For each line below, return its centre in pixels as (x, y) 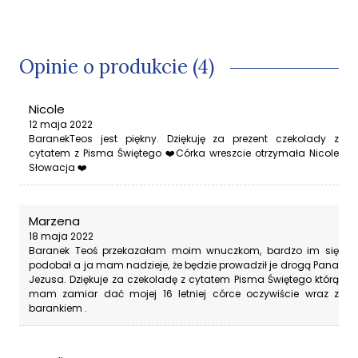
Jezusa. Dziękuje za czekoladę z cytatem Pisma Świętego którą (184, 279)
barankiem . (58, 308)
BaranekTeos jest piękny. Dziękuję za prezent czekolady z (184, 138)
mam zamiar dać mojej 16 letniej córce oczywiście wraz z (184, 293)
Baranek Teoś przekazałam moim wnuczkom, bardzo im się (184, 250)
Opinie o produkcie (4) (117, 66)
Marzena (54, 221)
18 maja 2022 (61, 236)
